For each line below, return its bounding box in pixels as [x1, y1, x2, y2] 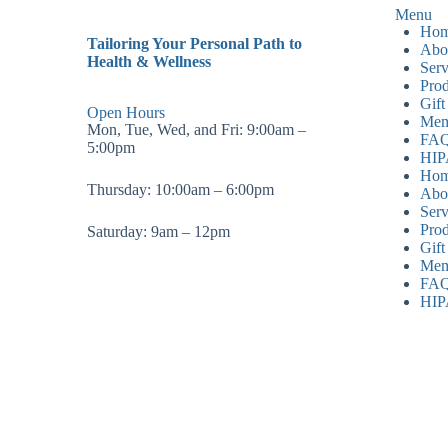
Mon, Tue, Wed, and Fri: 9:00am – [87, 121, 307, 139]
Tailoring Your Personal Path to [87, 34, 303, 52]
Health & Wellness [87, 52, 212, 70]
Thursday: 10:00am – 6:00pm [87, 181, 275, 199]
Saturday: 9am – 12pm [87, 223, 231, 241]
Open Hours [87, 104, 166, 122]
